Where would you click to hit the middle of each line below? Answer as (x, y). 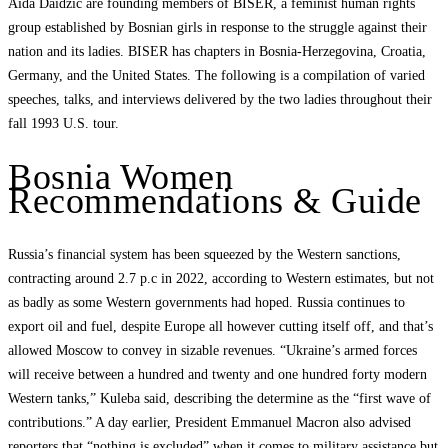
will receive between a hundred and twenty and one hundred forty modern (217, 375)
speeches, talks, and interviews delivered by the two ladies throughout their (220, 99)
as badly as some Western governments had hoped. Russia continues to (206, 303)
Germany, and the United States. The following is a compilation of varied (216, 75)
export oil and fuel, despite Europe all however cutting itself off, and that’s (220, 327)
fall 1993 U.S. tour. (63, 123)
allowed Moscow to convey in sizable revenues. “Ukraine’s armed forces (212, 351)
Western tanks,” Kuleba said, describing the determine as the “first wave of (219, 399)
